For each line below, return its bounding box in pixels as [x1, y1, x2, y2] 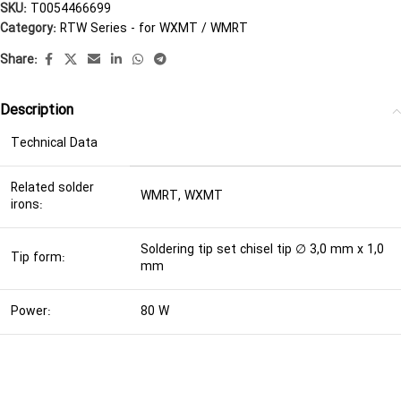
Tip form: [11, 247, 65, 268]
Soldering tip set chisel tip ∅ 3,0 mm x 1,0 [141, 239, 384, 260]
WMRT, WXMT [141, 185, 223, 206]
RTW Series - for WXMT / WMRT [60, 18, 248, 38]
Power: [11, 301, 51, 321]
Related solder [11, 177, 94, 198]
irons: [11, 194, 43, 215]
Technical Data [11, 132, 98, 153]
